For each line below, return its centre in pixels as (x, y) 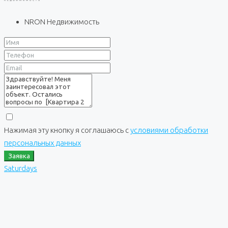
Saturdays (21, 168)
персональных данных (42, 143)
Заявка (19, 156)
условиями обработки (169, 130)
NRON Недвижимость (62, 22)
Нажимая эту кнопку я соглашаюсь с (67, 130)
